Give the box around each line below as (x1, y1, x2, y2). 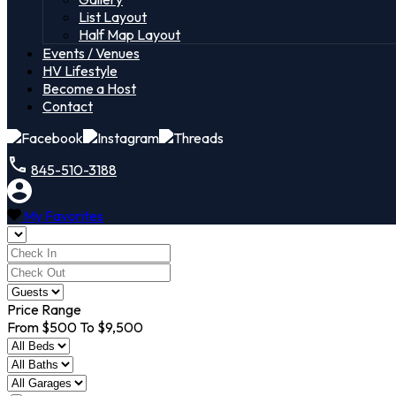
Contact (42, 97, 93, 115)
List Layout (79, 8, 147, 26)
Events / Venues (42, 44, 140, 62)
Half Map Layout (79, 26, 180, 43)
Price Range (7, 301, 81, 318)
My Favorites (24, 207, 103, 225)
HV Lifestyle (42, 62, 118, 80)
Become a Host (42, 80, 136, 97)
